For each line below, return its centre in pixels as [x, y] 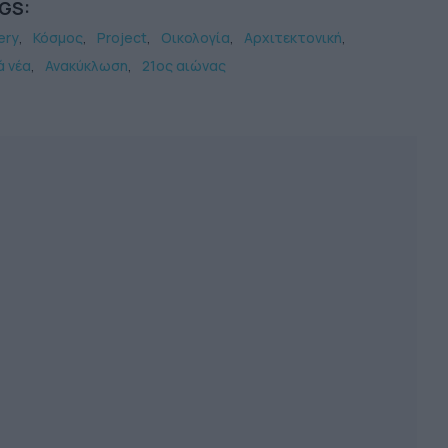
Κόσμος [57, 37]
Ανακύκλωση [86, 65]
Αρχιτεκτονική [292, 37]
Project [121, 37]
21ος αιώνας [183, 65]
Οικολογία [195, 37]
